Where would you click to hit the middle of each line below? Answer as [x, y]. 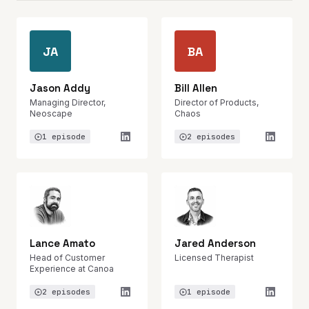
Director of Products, [217, 102]
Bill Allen [196, 88]
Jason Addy [60, 88]
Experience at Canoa [72, 269]
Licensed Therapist [214, 258]
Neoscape [51, 113]
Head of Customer [67, 258]
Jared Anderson [215, 243]
